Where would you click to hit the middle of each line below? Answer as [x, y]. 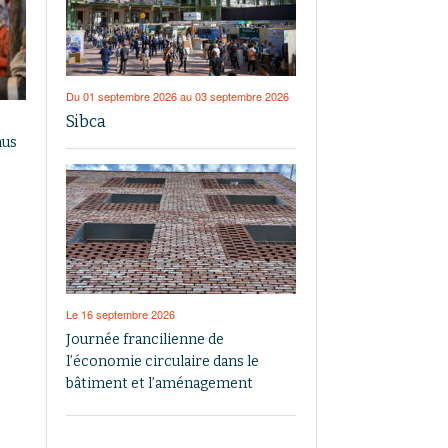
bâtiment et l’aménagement [159, 383]
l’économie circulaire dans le [162, 361]
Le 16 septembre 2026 [120, 313]
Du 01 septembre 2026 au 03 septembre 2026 [177, 95]
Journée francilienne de [145, 339]
